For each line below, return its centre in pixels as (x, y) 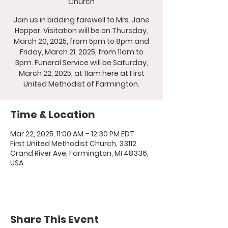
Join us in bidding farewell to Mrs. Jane (81, 20)
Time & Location (53, 115)
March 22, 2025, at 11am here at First (81, 73)
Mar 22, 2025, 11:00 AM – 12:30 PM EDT (72, 134)
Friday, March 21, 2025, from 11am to (81, 52)
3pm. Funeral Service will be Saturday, (81, 63)
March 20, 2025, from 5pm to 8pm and (81, 41)
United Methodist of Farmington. (81, 84)
